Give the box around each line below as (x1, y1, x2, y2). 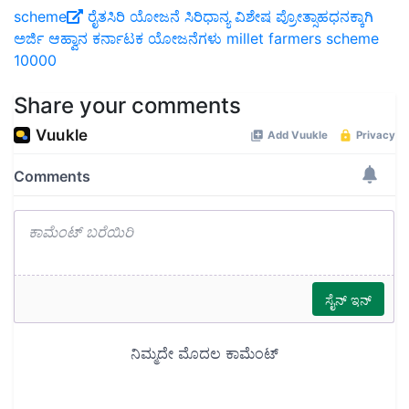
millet (226, 29, 264, 48)
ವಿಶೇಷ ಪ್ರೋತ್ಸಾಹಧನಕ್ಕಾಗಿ (235, 7, 373, 26)
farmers (268, 29, 321, 48)
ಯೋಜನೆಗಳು (148, 29, 222, 48)
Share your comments (14, 92, 241, 120)
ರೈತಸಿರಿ (88, 7, 125, 26)
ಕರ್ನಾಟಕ (92, 29, 143, 48)
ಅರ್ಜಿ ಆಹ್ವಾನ (14, 29, 88, 48)
